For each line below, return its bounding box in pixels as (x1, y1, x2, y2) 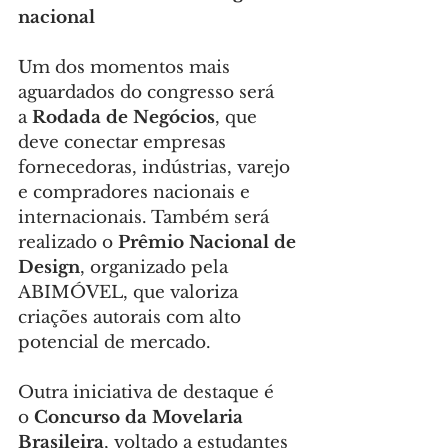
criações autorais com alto (18, 307, 246, 328)
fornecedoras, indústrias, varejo (18, 157, 295, 178)
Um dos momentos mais (18, 57, 235, 78)
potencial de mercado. (18, 332, 211, 353)
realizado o (18, 232, 118, 253)
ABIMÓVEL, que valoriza (18, 282, 243, 303)
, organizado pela (80, 257, 233, 278)
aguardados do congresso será (18, 82, 279, 103)
